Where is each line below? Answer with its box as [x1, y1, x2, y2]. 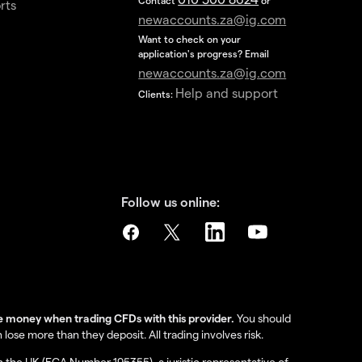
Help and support [175, 85, 279, 100]
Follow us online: [121, 194, 220, 209]
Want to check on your [138, 33, 242, 44]
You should [234, 311, 291, 325]
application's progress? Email [138, 48, 270, 59]
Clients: [138, 88, 176, 99]
